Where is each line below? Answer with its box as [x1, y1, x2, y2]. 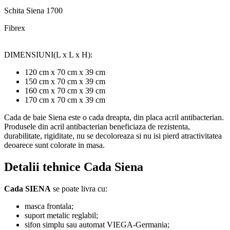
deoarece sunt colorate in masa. [4, 141, 105, 150]
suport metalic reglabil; [25, 210, 98, 220]
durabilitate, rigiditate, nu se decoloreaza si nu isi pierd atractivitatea [4, 131, 222, 141]
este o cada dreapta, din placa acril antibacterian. [66, 113, 224, 122]
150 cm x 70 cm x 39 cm [25, 77, 105, 86]
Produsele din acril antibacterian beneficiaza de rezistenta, [4, 122, 190, 131]
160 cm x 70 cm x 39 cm [25, 86, 105, 95]
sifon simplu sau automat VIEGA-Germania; [25, 220, 169, 229]
